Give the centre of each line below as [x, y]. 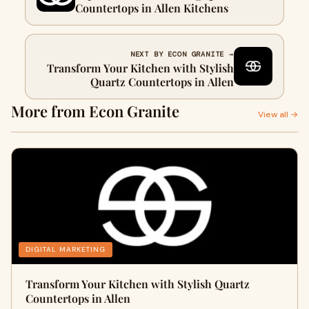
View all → [278, 114]
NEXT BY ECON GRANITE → [182, 54]
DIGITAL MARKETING [66, 249]
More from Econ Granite [95, 111]
